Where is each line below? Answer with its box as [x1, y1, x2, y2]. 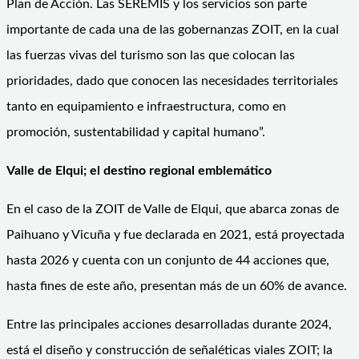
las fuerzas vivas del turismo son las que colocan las [6, 48, 295, 62]
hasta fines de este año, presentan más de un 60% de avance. [6, 279, 347, 292]
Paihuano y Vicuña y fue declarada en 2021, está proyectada [6, 228, 345, 241]
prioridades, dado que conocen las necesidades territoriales [6, 74, 338, 87]
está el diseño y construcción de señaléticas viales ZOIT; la [6, 343, 333, 357]
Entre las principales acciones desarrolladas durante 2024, [6, 317, 332, 331]
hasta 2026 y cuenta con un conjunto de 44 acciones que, [6, 253, 329, 267]
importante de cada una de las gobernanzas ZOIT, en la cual [6, 22, 339, 36]
